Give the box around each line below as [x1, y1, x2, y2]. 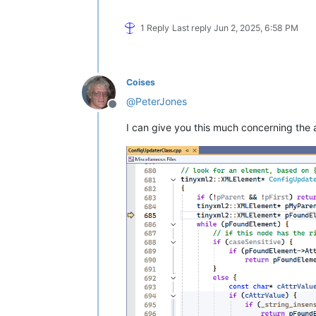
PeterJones [135, 95, 187, 107]
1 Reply [140, 22, 169, 33]
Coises [126, 76, 155, 87]
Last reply [172, 22, 214, 33]
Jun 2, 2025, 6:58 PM [214, 22, 298, 33]
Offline [111, 104, 147, 119]
